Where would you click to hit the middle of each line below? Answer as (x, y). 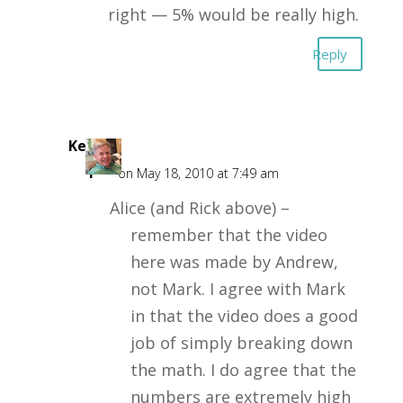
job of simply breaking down (241, 343)
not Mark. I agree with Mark (237, 289)
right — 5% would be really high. (233, 14)
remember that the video (228, 235)
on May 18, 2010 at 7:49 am (198, 173)
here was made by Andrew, (234, 262)
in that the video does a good (244, 316)
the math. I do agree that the (243, 370)
